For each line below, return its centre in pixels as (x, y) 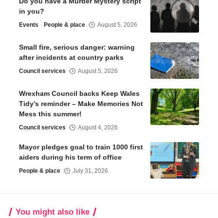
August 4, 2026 (98, 128)
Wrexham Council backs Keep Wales (79, 94)
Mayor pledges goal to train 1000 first (81, 147)
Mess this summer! (51, 114)
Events (29, 25)
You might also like (53, 212)
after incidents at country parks (71, 58)
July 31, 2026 (91, 171)
